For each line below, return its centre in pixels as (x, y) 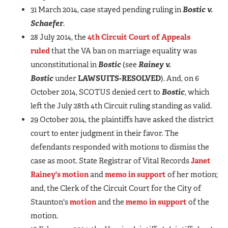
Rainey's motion (60, 174)
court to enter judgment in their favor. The (105, 133)
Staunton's (50, 202)
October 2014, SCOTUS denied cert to (96, 92)
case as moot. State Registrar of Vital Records (111, 161)
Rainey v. (155, 64)
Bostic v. (198, 9)
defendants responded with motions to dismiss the (120, 147)
